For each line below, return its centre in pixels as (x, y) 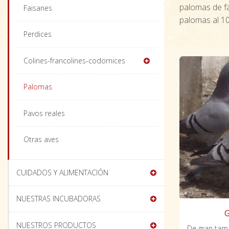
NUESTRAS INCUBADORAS (59, 199)
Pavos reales (44, 113)
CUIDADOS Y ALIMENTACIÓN (63, 172)
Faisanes (38, 8)
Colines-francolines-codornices (74, 60)
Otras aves (41, 140)
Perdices (37, 34)
